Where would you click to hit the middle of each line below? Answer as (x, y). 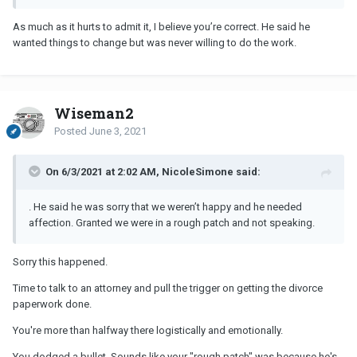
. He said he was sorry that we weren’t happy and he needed (165, 206)
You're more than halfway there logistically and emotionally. (148, 330)
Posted (72, 131)
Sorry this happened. (60, 261)
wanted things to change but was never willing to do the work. (156, 42)
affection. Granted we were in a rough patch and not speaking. (173, 222)
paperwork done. (52, 304)
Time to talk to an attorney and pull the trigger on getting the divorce (168, 288)
